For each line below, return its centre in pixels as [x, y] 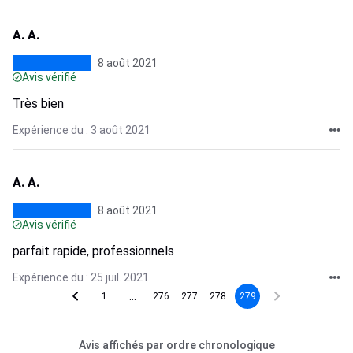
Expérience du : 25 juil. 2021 [81, 277]
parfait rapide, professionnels [93, 251]
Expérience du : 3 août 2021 [82, 130]
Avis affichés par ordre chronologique [176, 345]
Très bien [38, 104]
